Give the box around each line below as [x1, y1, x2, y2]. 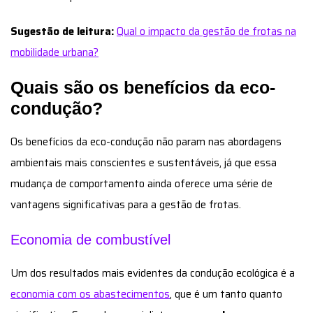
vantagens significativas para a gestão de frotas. [10, 196, 241, 213]
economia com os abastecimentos [10, 285, 170, 303]
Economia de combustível [10, 231, 170, 247]
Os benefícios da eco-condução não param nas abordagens [10, 133, 282, 150]
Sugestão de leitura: [10, 22, 114, 40]
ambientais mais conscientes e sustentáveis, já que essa [10, 154, 277, 171]
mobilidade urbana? [10, 43, 99, 61]
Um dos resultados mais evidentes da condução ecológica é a [10, 264, 295, 282]
